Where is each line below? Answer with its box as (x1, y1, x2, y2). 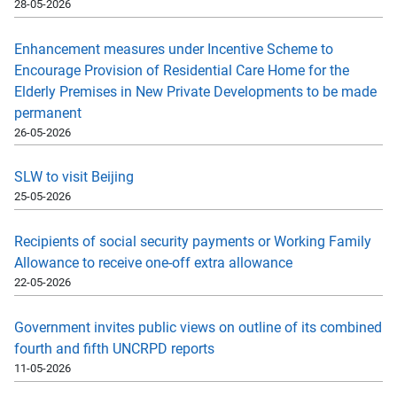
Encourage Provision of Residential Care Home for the (14, 61, 349, 79)
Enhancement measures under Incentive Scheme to (14, 40, 333, 58)
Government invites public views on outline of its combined (14, 318, 382, 336)
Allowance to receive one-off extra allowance (14, 254, 292, 272)
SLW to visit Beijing (14, 168, 134, 186)
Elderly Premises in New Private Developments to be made (14, 82, 377, 100)
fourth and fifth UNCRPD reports (14, 339, 214, 357)
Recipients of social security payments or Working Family (14, 233, 371, 251)
